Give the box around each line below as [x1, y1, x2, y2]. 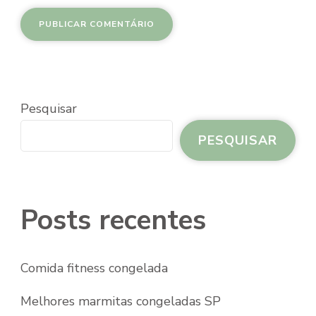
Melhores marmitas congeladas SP [20, 293, 221, 310]
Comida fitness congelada [20, 260, 168, 277]
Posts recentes [20, 202, 206, 240]
